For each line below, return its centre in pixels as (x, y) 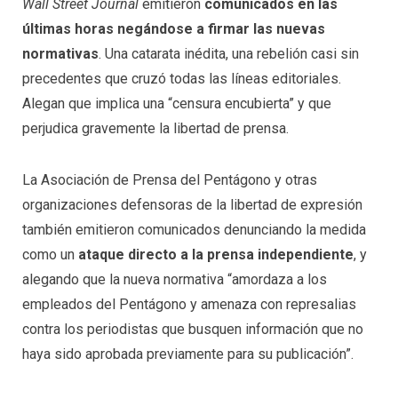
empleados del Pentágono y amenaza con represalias (189, 304)
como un (50, 254)
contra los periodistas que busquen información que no (193, 329)
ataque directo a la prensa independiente (216, 254)
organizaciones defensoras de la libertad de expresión (192, 204)
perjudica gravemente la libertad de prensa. (155, 129)
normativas (60, 54)
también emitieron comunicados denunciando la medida (194, 229)
